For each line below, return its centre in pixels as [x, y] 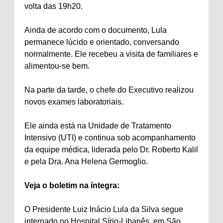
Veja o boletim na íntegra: [72, 185]
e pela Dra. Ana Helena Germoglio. [86, 162]
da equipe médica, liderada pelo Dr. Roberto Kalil [111, 150]
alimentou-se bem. [57, 66]
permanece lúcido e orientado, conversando [102, 42]
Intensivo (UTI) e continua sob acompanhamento [110, 138]
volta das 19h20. [54, 6]
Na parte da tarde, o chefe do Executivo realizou [109, 90]
